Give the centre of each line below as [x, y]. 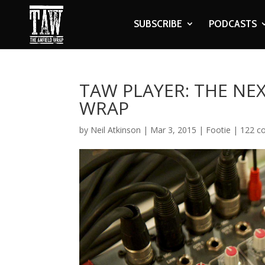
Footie [219, 130]
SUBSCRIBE [158, 24]
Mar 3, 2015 [174, 130]
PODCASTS [232, 24]
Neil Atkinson [116, 130]
